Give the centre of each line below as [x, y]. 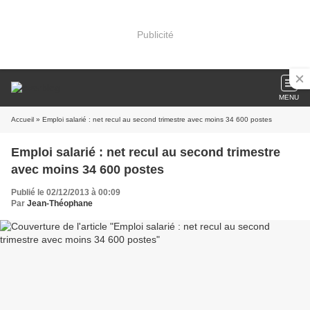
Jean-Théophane [60, 203]
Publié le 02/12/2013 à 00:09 [66, 192]
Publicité [155, 34]
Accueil [22, 119]
